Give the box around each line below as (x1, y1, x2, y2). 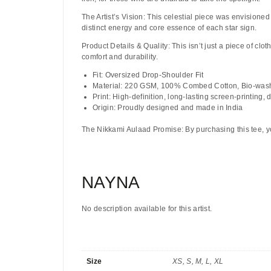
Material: (93, 82, 123, 91)
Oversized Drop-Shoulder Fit (103, 71, 204, 80)
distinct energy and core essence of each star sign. (82, 24, 257, 33)
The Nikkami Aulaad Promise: (82, 125, 184, 134)
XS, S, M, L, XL (172, 257, 224, 266)
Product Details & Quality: (82, 42, 170, 51)
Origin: (93, 103, 116, 113)
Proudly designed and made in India (116, 103, 243, 113)
